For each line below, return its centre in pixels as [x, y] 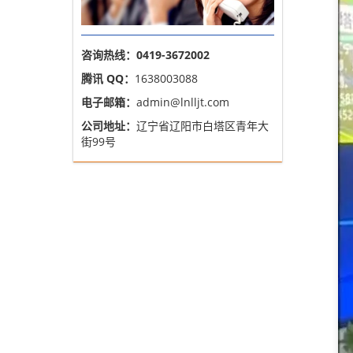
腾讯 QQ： [108, 79]
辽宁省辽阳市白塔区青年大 [203, 126]
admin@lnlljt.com [183, 102]
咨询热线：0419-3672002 [145, 55]
